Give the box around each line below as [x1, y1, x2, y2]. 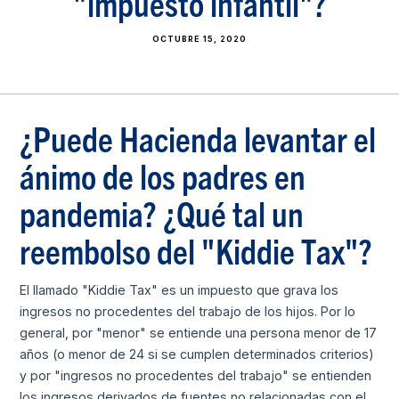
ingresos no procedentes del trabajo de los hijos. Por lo [20, 303, 356, 319]
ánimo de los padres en [20, 152, 306, 197]
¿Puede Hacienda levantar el [20, 115, 377, 159]
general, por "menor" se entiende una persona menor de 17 [20, 324, 378, 340]
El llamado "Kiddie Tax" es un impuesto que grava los [20, 281, 339, 297]
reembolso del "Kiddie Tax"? [20, 227, 373, 272]
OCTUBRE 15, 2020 [152, 34, 247, 45]
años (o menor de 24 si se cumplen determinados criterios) [20, 346, 375, 362]
